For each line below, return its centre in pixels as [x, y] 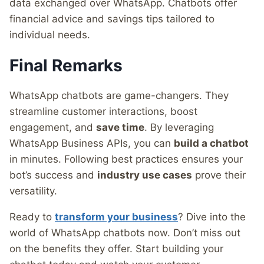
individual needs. [50, 35]
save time [120, 128]
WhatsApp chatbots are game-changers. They [119, 96]
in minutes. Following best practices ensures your [126, 159]
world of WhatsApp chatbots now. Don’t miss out [125, 233]
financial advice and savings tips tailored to [112, 19]
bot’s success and [53, 175]
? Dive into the [212, 217]
